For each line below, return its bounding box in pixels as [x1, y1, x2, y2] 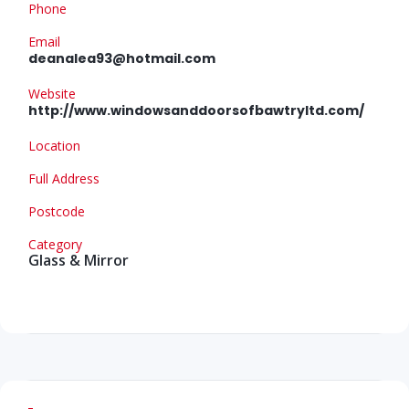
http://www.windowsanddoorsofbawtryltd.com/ [28, 100, 364, 120]
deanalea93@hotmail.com [28, 48, 215, 68]
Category [28, 235, 82, 253]
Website [28, 84, 76, 102]
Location [28, 136, 80, 154]
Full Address [28, 169, 100, 187]
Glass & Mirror [28, 249, 129, 270]
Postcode [28, 202, 85, 220]
